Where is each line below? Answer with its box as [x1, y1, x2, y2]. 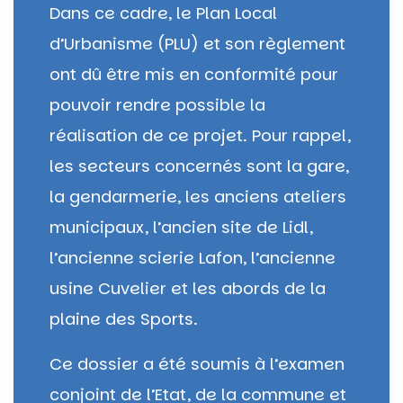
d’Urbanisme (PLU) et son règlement [49, 31, 345, 55]
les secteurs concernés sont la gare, [49, 154, 349, 177]
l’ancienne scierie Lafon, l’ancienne [49, 246, 336, 269]
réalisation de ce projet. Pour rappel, [49, 123, 351, 147]
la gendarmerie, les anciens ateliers [49, 184, 346, 208]
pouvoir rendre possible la [49, 93, 265, 116]
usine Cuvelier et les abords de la [49, 276, 326, 300]
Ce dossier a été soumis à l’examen [49, 352, 345, 375]
